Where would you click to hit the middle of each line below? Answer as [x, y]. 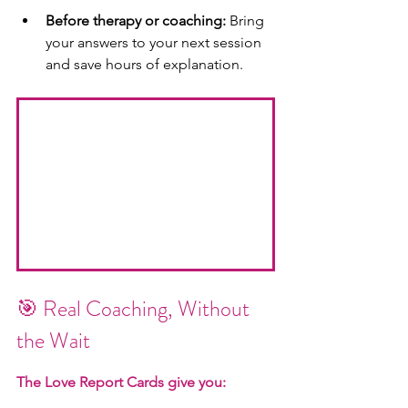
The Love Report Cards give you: [121, 382]
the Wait [53, 341]
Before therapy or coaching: [136, 20]
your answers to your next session [155, 42]
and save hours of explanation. [144, 64]
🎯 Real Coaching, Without [135, 309]
